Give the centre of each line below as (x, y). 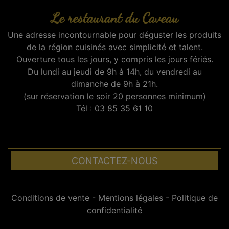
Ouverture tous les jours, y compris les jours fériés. (114, 59)
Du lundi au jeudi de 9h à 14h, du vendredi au (114, 71)
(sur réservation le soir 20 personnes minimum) (114, 96)
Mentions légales (131, 198)
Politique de (195, 198)
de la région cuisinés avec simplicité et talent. (114, 47)
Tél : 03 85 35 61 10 (114, 108)
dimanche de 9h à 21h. (114, 84)
